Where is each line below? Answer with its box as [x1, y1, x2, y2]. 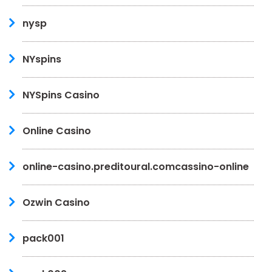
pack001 [22, 231, 64, 245]
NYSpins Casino [22, 87, 100, 102]
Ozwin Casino [22, 195, 90, 209]
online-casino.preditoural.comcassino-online [22, 159, 249, 174]
